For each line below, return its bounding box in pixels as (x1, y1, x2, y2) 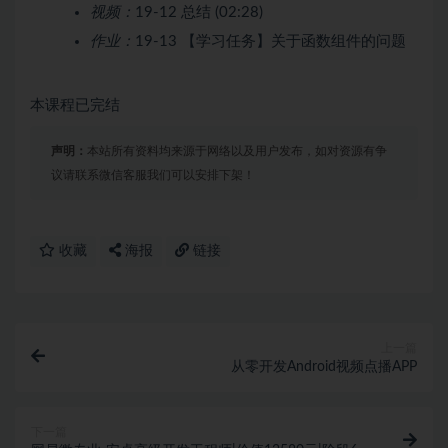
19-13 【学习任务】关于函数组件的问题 (135, 33, 406, 49)
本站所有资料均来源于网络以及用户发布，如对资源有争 (87, 144, 387, 157)
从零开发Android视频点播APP (231, 359, 417, 374)
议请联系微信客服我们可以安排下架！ (51, 168, 255, 181)
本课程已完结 (30, 97, 120, 113)
